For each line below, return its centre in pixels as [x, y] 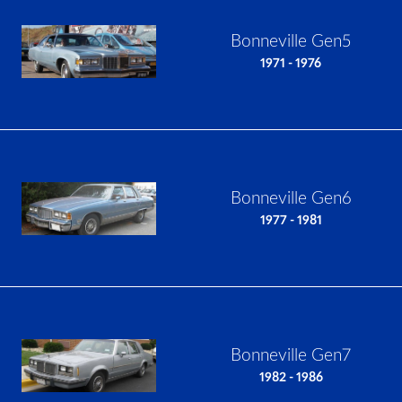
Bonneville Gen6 [291, 198]
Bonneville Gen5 [291, 41]
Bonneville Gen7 [291, 355]
